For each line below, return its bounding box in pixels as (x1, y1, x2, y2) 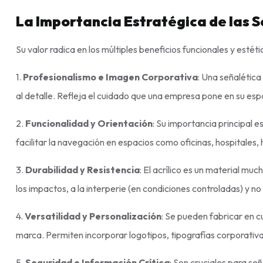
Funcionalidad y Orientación (25, 117, 153, 129)
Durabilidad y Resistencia (25, 163, 140, 176)
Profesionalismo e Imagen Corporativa (23, 70, 198, 83)
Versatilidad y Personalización (25, 210, 161, 222)
